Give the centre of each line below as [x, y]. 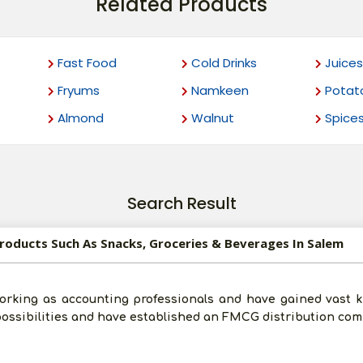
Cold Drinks [222, 63]
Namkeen [218, 90]
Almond [79, 118]
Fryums [77, 90]
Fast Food [86, 63]
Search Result [181, 203]
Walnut [211, 118]
